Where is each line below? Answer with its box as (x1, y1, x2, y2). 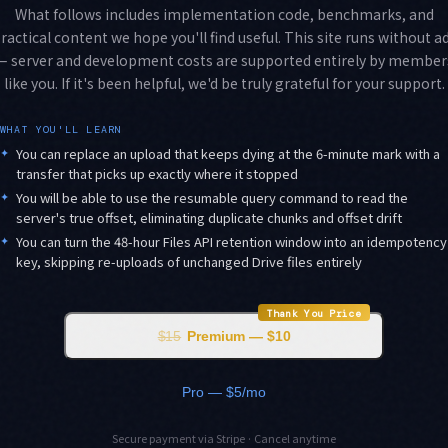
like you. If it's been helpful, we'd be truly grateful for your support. (3, 72, 445, 93)
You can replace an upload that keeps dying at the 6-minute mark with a (16, 143, 440, 163)
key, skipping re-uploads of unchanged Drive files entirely (16, 251, 362, 271)
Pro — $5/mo (182, 383, 266, 400)
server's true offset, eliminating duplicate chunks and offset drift (16, 207, 402, 227)
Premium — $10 (187, 327, 291, 344)
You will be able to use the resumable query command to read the (16, 187, 408, 207)
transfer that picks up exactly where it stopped (16, 163, 298, 183)
